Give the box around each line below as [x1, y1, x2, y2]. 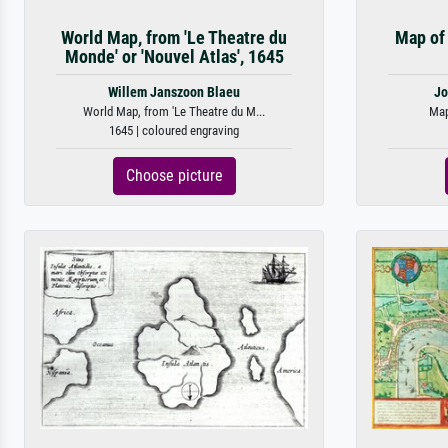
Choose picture [125, 166, 223, 185]
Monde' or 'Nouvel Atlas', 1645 [64, 47, 284, 67]
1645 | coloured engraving [109, 123, 239, 138]
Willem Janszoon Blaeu [108, 84, 240, 101]
